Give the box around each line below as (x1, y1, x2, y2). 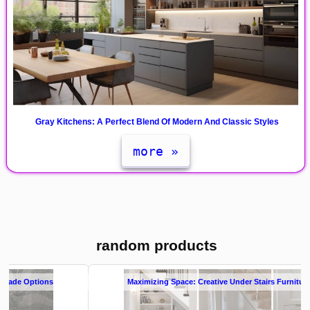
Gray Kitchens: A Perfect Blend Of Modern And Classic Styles (35, 116, 280, 127)
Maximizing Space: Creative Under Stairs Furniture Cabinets (48, 277, 267, 286)
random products (95, 237, 217, 253)
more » (132, 143, 179, 158)
